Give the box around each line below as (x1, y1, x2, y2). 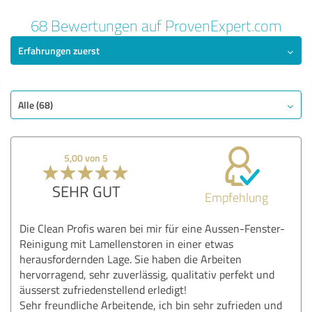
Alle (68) (18, 97, 53, 111)
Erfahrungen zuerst (18, 43, 100, 57)
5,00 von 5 (64, 150, 109, 164)
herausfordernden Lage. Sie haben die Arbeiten (19, 251, 242, 267)
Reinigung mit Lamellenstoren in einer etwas (19, 235, 233, 251)
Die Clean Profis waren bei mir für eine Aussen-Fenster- (19, 220, 285, 236)
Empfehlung (204, 188, 268, 205)
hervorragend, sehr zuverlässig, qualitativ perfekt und (19, 266, 274, 282)
